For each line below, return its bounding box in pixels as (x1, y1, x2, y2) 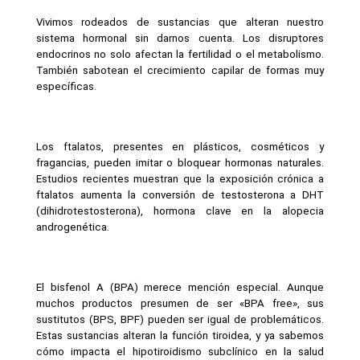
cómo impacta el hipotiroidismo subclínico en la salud (35, 345, 325, 358)
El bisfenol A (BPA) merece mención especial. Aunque (35, 280, 325, 293)
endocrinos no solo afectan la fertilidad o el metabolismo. (35, 47, 325, 60)
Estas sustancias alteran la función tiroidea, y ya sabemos (35, 329, 325, 342)
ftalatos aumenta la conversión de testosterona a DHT (35, 188, 325, 201)
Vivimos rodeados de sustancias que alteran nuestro (35, 15, 325, 28)
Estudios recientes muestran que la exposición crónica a (35, 172, 325, 185)
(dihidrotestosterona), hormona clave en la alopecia (35, 204, 325, 217)
